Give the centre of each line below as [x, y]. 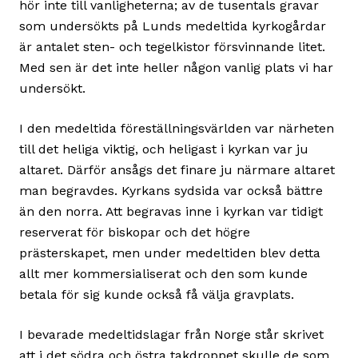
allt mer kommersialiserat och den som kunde [163, 274]
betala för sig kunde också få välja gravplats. [157, 295]
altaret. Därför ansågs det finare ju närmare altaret [177, 170]
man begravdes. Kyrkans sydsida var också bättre [171, 191]
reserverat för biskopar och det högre [135, 233]
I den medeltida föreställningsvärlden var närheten [177, 129]
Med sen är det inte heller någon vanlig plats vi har [176, 68]
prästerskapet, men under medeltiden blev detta [170, 253]
